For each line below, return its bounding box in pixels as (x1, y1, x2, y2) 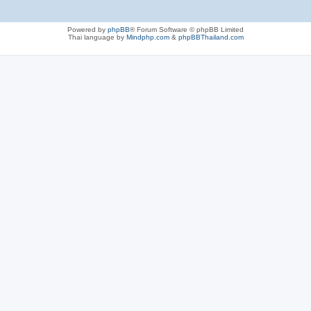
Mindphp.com (126, 33, 169, 41)
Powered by (67, 25, 108, 33)
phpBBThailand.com (178, 33, 244, 41)
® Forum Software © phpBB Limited (130, 25, 244, 33)
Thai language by (67, 33, 126, 41)
